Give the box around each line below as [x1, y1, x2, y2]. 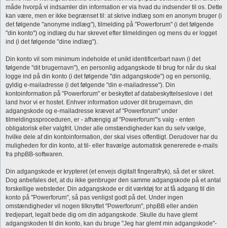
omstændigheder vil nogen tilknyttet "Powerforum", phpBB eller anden [6, 203, 198, 210]
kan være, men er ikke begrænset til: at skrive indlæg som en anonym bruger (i [6, 12, 222, 19]
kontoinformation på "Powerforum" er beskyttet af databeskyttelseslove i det [6, 90, 212, 97]
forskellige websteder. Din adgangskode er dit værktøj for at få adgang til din [6, 185, 215, 192]
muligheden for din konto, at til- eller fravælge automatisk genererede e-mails [6, 142, 218, 149]
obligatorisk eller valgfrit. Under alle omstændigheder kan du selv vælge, [6, 125, 206, 132]
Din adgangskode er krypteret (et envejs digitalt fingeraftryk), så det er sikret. [6, 168, 215, 175]
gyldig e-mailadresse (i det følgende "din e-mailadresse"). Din [6, 81, 175, 89]
